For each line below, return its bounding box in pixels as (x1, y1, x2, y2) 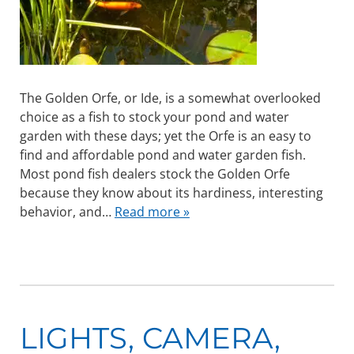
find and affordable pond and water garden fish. (19, 146, 306, 164)
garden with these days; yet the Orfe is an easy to (19, 127, 311, 145)
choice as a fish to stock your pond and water (19, 108, 289, 126)
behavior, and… (19, 203, 115, 221)
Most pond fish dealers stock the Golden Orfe (19, 165, 290, 183)
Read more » (114, 203, 190, 221)
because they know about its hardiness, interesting (19, 184, 323, 202)
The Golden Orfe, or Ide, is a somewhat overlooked (19, 89, 321, 107)
